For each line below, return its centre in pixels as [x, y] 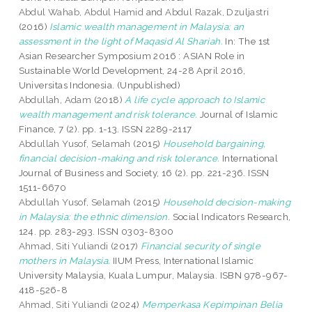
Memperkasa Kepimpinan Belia [212, 305]
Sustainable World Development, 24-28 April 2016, [132, 71]
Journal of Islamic [238, 115]
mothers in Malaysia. [64, 261]
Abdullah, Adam [55, 100]
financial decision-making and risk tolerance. [119, 158]
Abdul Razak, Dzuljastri [217, 12]
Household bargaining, [214, 144]
